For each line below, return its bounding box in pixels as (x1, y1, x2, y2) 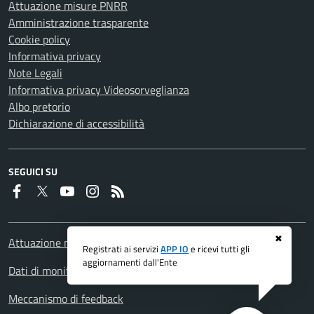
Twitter (50, 182, 84, 199)
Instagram (100, 182, 149, 199)
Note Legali (8, 64, 62, 81)
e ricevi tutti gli (189, 241, 250, 256)
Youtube (75, 182, 114, 199)
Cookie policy (8, 31, 70, 48)
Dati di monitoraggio (8, 262, 105, 279)
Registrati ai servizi (83, 241, 161, 256)
